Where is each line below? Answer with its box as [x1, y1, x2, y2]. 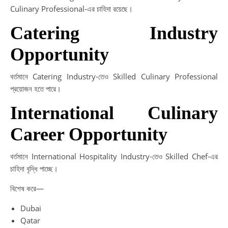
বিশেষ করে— [10, 183, 44, 193]
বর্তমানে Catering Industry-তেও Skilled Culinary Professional [10, 71, 218, 81]
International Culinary [10, 103, 218, 123]
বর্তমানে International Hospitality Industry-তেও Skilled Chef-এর [10, 151, 218, 161]
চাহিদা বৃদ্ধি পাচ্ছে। [10, 163, 58, 174]
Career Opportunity [10, 124, 167, 145]
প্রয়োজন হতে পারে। [10, 83, 61, 94]
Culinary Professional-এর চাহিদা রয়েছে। [10, 4, 133, 14]
